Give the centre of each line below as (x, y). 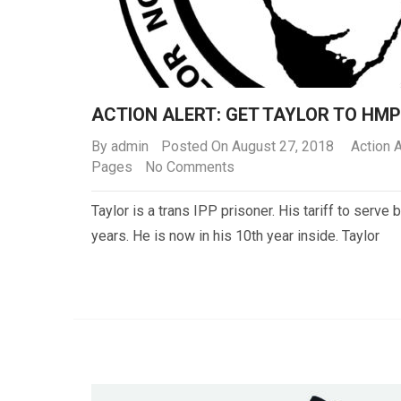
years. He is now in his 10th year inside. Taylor (235, 236)
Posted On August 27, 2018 (247, 146)
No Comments (190, 167)
